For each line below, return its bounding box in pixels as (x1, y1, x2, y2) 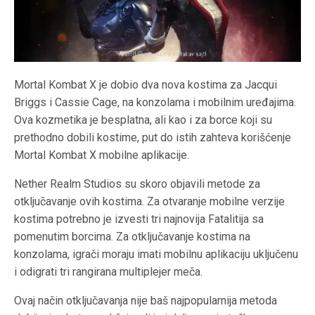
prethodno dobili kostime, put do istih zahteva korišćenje (14, 131, 292, 145)
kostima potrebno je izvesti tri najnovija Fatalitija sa (14, 212, 264, 226)
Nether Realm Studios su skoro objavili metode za (14, 177, 261, 191)
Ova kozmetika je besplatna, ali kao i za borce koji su (14, 113, 273, 127)
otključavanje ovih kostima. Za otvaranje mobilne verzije (14, 195, 285, 209)
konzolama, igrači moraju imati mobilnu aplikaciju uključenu (14, 247, 299, 262)
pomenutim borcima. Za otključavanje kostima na (14, 230, 251, 244)
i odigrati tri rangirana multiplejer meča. (14, 265, 203, 279)
